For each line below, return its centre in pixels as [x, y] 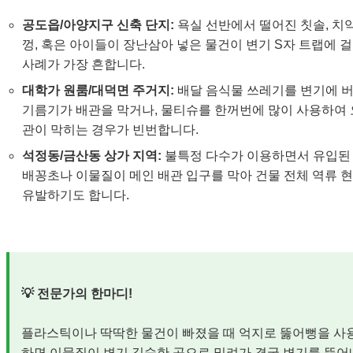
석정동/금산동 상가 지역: [92, 156]
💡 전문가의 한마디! [77, 294]
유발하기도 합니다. [76, 195]
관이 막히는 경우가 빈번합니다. [110, 130]
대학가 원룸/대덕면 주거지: [98, 91]
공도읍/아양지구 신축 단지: [98, 25]
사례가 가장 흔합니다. [84, 65]
